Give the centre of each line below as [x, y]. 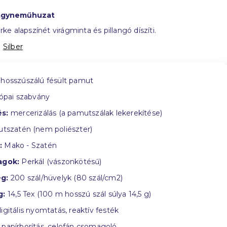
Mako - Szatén [30, 145]
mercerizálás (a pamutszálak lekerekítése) [85, 113]
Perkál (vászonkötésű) [61, 162]
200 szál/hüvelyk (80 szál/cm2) [65, 178]
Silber [13, 47]
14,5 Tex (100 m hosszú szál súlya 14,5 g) [78, 194]
